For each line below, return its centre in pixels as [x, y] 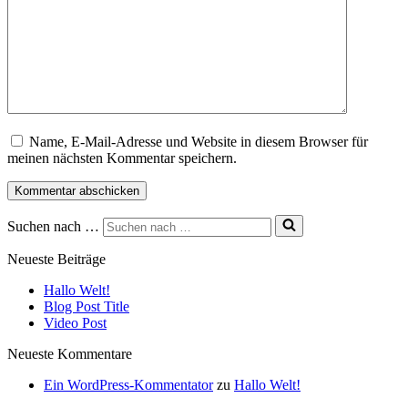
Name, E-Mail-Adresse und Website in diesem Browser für [199, 141]
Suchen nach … [53, 226]
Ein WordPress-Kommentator [128, 384]
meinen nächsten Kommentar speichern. [122, 158]
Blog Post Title [87, 306]
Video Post [75, 322]
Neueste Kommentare [70, 353]
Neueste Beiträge [56, 259]
